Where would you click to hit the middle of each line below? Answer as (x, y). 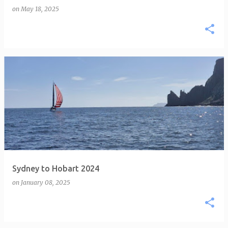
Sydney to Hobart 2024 (56, 168)
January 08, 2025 (46, 182)
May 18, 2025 (40, 9)
